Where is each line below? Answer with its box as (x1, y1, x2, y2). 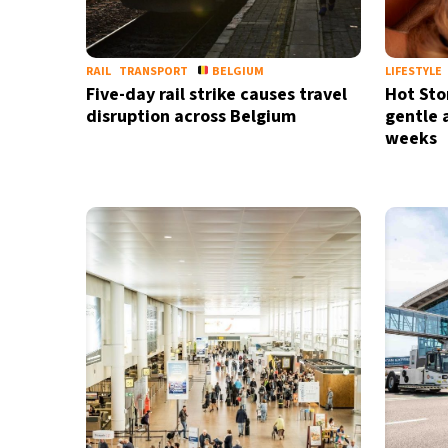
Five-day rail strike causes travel (85, 82, 347, 107)
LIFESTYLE (384, 63, 442, 80)
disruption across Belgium (85, 104, 296, 129)
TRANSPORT (118, 63, 188, 80)
